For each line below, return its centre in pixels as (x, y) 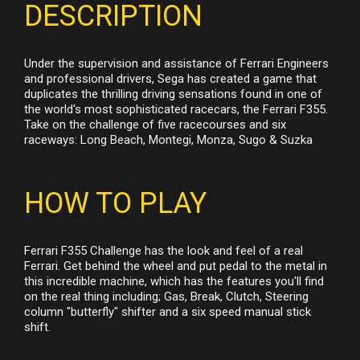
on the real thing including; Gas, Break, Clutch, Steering (166, 296)
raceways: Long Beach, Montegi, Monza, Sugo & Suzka (168, 139)
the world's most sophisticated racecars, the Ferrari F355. (176, 109)
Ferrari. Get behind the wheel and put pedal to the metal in (176, 266)
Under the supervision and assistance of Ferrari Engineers (176, 63)
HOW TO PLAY (115, 203)
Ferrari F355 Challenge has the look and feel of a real (164, 250)
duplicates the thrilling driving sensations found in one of (173, 94)
